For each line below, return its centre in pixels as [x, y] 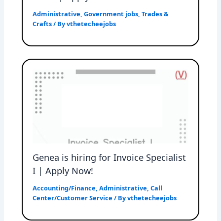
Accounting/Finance [64, 188]
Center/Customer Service [73, 198]
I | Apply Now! [63, 170]
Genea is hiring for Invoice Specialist [110, 157]
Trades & [155, 14]
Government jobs [111, 14]
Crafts [42, 23]
